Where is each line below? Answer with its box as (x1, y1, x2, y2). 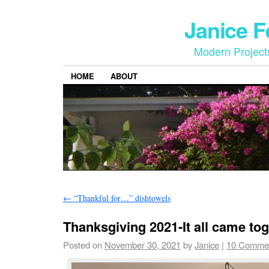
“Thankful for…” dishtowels (71, 192, 171, 204)
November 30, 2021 (104, 238, 181, 252)
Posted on (63, 238, 102, 252)
